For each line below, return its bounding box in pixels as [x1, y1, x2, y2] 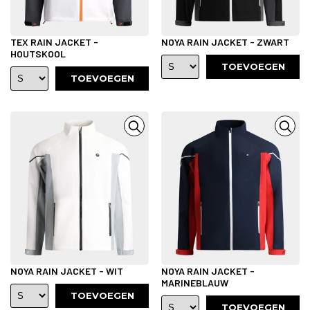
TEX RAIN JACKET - [10, 35, 98, 48]
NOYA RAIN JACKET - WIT [10, 264, 123, 277]
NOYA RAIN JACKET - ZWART [161, 35, 289, 48]
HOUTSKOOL [10, 47, 66, 60]
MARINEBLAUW [161, 276, 228, 289]
